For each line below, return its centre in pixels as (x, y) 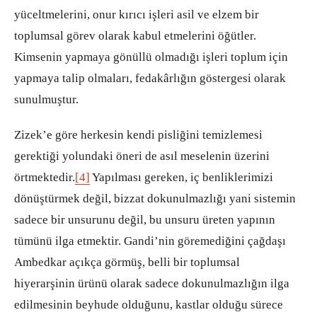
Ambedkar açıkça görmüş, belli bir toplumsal (127, 262)
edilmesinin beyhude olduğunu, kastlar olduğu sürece (149, 304)
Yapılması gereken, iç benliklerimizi (181, 177)
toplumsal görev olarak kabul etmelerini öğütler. (135, 35)
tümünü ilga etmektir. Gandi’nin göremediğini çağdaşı (150, 241)
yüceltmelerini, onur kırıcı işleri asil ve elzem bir (137, 14)
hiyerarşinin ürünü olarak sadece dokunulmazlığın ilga (152, 283)
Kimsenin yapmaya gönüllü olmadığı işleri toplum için (151, 57)
